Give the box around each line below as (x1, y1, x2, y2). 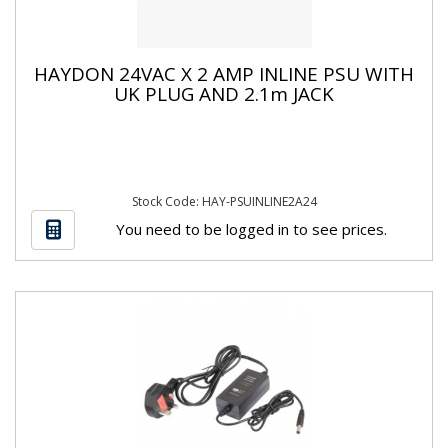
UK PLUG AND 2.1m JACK (114, 80, 334, 107)
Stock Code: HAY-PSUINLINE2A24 (131, 193, 317, 210)
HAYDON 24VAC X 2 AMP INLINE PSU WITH (34, 60, 414, 87)
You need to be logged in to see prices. (115, 218, 387, 239)
